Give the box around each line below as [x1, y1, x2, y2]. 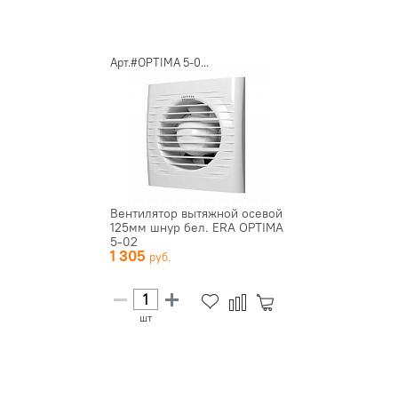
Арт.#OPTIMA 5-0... [110, 54, 209, 69]
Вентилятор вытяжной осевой [110, 204, 283, 221]
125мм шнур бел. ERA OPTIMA [110, 219, 283, 235]
